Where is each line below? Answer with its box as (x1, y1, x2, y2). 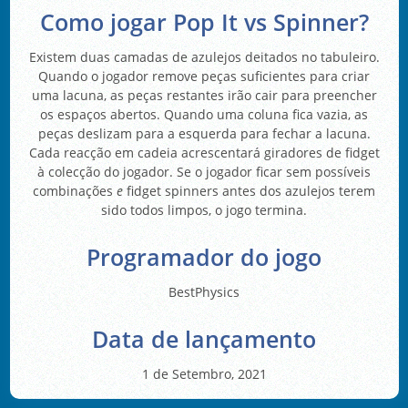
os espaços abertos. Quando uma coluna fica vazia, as (40, 105, 368, 123)
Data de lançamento (92, 323, 316, 354)
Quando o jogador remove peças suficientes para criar (38, 66, 370, 85)
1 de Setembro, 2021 (141, 364, 267, 382)
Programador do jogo (87, 241, 321, 272)
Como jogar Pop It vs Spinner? (39, 7, 369, 37)
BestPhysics (168, 282, 240, 301)
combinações (33, 181, 117, 199)
